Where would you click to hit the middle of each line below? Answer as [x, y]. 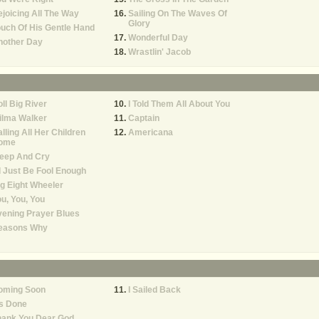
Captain [144, 118]
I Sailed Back [155, 290]
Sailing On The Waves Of [178, 14]
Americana [151, 132]
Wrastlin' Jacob [159, 52]
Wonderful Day [158, 38]
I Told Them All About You [179, 104]
